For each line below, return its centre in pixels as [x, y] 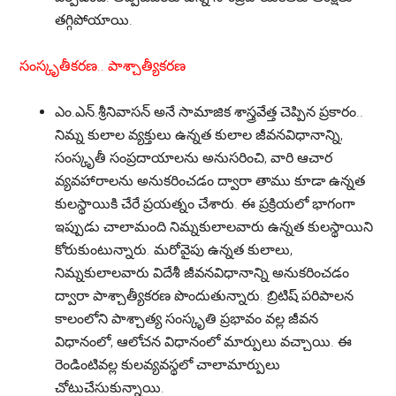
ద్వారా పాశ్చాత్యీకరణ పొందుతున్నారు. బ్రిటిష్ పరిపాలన [205, 296]
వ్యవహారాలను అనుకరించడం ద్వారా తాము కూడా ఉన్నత [210, 181]
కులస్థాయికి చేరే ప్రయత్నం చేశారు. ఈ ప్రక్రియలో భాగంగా [206, 204]
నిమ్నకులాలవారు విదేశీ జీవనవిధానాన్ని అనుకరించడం [202, 273]
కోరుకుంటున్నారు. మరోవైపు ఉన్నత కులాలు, [174, 250]
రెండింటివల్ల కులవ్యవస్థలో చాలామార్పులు [168, 365]
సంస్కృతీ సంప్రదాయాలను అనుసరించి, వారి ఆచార [194, 158]
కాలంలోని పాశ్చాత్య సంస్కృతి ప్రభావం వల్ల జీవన [187, 319]
